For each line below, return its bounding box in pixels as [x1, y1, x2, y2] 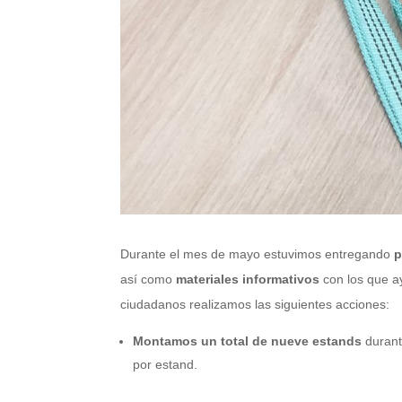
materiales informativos [176, 272, 320, 287]
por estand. [133, 357, 198, 372]
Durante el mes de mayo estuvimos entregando [120, 247, 395, 262]
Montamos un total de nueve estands [133, 334, 363, 349]
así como [120, 272, 177, 287]
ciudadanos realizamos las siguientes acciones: [120, 297, 390, 312]
